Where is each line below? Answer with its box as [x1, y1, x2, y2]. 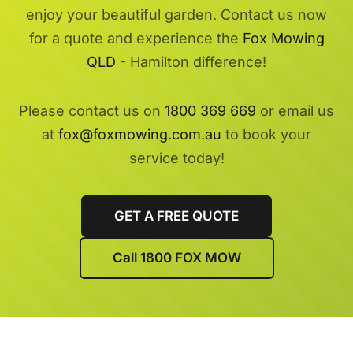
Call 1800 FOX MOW [112, 249, 241, 266]
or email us [256, 102, 334, 119]
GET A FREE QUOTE [114, 207, 239, 224]
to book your [221, 125, 311, 143]
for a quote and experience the [28, 29, 243, 46]
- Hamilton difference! [116, 53, 266, 70]
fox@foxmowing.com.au [58, 125, 221, 143]
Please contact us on [19, 102, 165, 119]
